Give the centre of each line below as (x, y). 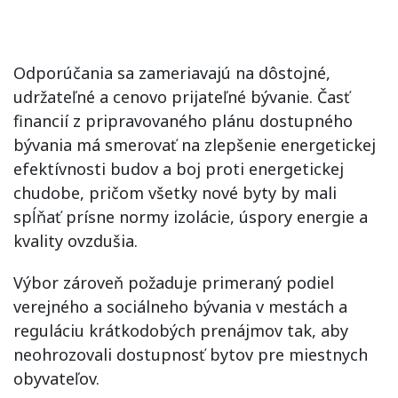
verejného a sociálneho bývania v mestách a (180, 306)
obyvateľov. (56, 378)
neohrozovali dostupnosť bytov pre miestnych (191, 354)
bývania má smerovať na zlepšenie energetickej (195, 144)
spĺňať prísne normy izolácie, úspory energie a (191, 216)
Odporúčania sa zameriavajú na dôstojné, (172, 72)
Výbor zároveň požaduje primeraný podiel (174, 282)
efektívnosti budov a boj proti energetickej (179, 168)
